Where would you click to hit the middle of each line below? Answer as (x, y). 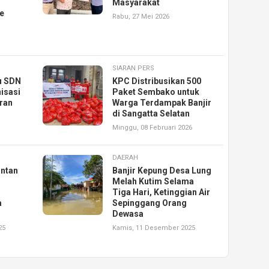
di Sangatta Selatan (151, 114)
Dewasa (128, 214)
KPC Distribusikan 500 (157, 81)
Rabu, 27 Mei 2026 (141, 17)
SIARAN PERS (134, 68)
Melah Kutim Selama (153, 182)
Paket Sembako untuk (156, 92)
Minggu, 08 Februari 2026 (153, 128)
